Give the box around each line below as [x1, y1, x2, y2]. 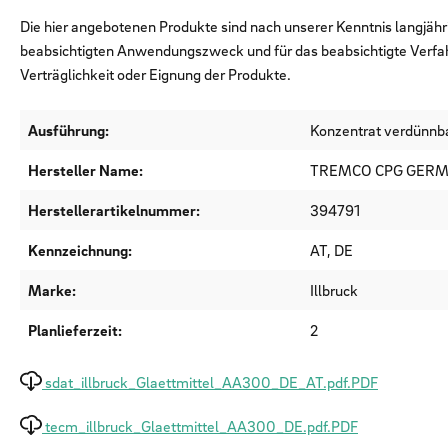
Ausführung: [28, 120, 109, 141]
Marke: [28, 280, 76, 301]
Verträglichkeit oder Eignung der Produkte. [20, 64, 291, 85]
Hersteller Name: [28, 160, 143, 181]
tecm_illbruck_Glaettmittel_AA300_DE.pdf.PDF [45, 416, 358, 437]
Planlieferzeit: [28, 320, 122, 341]
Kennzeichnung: [28, 240, 132, 261]
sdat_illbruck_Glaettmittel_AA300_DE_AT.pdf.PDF [45, 372, 378, 393]
